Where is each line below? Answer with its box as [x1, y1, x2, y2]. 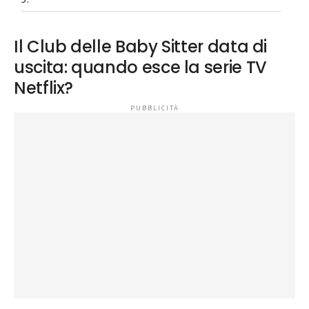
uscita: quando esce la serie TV [14, 56, 267, 79]
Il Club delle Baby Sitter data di [14, 35, 268, 58]
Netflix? [14, 77, 74, 99]
